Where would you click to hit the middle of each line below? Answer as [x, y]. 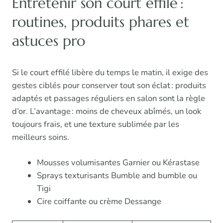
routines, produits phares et [101, 22]
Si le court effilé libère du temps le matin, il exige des [110, 73]
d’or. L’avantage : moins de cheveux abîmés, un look [107, 111]
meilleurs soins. [41, 137]
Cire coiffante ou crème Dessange [99, 202]
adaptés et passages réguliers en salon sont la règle [109, 99]
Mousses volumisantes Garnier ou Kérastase [118, 163]
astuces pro [49, 41]
